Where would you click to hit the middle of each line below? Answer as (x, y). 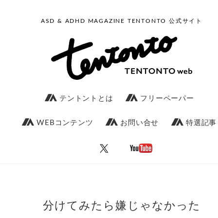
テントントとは (85, 99)
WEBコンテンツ (64, 123)
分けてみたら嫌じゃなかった (122, 206)
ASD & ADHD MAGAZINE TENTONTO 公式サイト (122, 21)
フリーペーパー (166, 99)
